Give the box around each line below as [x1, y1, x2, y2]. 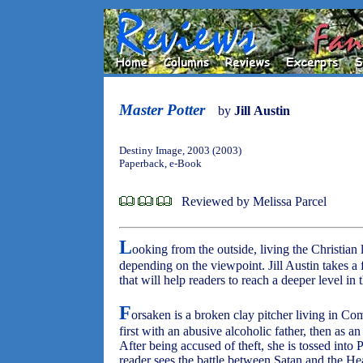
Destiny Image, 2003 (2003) [119, 144, 241, 156]
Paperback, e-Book [119, 157, 202, 169]
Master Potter [119, 101, 205, 118]
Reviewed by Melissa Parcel [181, 194, 327, 208]
